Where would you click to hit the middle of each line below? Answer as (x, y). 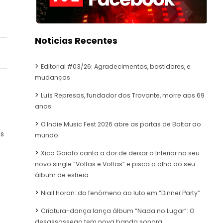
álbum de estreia (62, 175)
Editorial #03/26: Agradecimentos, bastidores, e (116, 66)
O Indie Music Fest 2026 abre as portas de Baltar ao (121, 124)
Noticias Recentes (76, 41)
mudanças (53, 77)
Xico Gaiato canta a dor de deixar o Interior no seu (120, 153)
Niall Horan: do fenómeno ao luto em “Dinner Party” (120, 193)
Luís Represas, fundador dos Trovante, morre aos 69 (123, 95)
